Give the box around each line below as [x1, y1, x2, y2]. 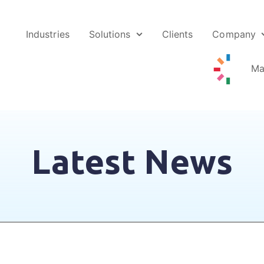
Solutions [88, 28, 131, 40]
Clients [161, 28, 193, 40]
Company [212, 28, 256, 40]
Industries [26, 28, 70, 40]
